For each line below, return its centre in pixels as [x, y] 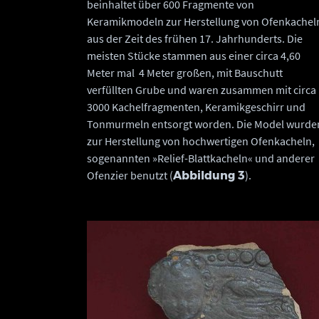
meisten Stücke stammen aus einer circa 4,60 [194, 56]
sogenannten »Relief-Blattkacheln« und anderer [201, 158]
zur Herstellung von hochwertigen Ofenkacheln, [201, 141]
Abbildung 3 [209, 176]
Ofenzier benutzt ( [130, 175]
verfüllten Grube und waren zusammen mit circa [202, 90]
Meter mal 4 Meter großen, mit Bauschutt [185, 73]
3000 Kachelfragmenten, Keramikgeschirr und [196, 107]
